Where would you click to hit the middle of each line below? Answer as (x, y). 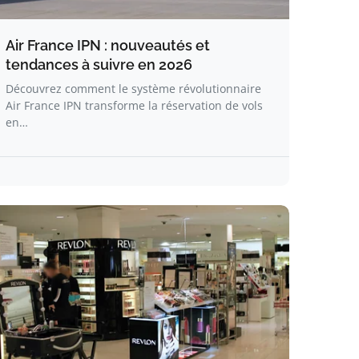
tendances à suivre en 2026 (99, 65)
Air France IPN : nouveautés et (108, 45)
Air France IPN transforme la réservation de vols (134, 105)
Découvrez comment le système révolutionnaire (133, 89)
